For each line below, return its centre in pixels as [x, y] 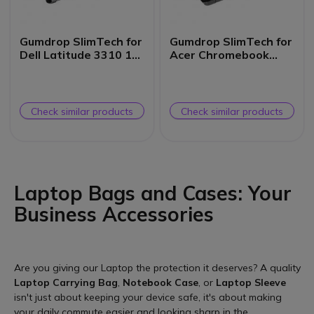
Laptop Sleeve [251, 282]
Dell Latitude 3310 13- [82, 54]
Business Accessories [114, 214]
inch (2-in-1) [54, 68]
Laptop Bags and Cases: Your [153, 193]
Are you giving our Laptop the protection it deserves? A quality [157, 267]
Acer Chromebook [220, 54]
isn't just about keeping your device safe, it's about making [148, 297]
